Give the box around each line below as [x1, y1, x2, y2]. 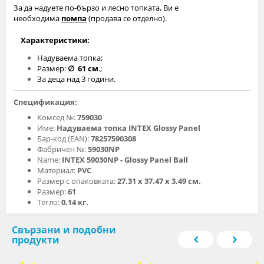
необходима [14, 12, 61, 24]
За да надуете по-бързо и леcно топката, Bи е [14, 2, 179, 13]
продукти [12, 233, 60, 246]
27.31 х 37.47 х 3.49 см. [117, 175, 201, 186]
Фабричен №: [37, 143, 88, 154]
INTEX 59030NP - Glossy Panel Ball [62, 154, 188, 165]
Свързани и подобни [12, 223, 116, 236]
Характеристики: [14, 34, 90, 45]
